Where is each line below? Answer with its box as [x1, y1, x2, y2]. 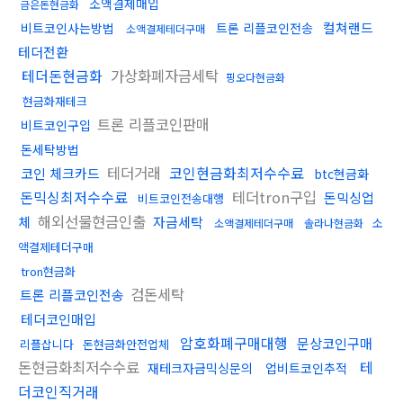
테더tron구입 [228, 186, 321, 209]
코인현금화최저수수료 [169, 162, 304, 184]
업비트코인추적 [265, 359, 347, 378]
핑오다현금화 [226, 69, 285, 85]
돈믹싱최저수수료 [20, 186, 128, 209]
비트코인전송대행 [138, 190, 224, 208]
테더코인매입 [21, 309, 96, 329]
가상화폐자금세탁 [106, 65, 223, 87]
